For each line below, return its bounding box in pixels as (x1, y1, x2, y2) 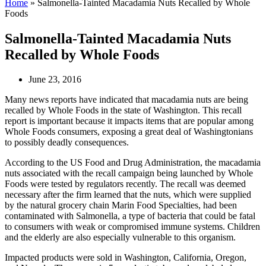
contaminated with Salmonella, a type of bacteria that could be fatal (5, 211, 255, 221)
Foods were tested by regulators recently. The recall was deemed (5, 179, 246, 189)
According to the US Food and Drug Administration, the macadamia (5, 157, 261, 168)
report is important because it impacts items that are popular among (5, 116, 254, 126)
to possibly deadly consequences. (5, 137, 129, 148)
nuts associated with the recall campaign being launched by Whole (5, 168, 253, 179)
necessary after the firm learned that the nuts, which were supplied (5, 189, 251, 200)
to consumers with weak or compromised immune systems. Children (5, 221, 260, 232)
